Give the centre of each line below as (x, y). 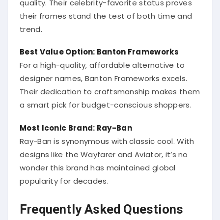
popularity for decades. (64, 178)
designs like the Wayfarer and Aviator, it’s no (104, 151)
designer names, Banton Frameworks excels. (104, 76)
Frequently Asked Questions (102, 206)
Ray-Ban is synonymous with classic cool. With (107, 138)
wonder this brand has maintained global (98, 165)
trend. (31, 27)
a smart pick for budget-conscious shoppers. (106, 102)
